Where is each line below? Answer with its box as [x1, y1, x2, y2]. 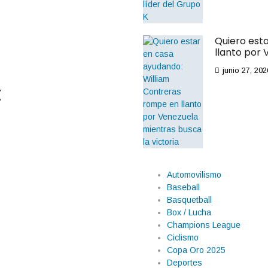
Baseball [167, 182, 200, 192]
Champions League [167, 220, 240, 230]
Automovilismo [167, 170, 221, 179]
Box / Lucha [167, 208, 211, 217]
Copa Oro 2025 [167, 245, 226, 255]
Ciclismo [167, 233, 199, 242]
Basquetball [167, 195, 212, 205]
